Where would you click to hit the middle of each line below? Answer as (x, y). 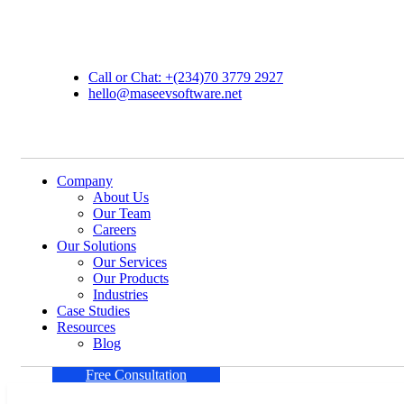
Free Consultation (136, 374)
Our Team (122, 213)
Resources (86, 326)
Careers (115, 229)
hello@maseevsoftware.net (165, 93)
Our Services (130, 262)
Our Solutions (96, 245)
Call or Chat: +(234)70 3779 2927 (186, 77)
